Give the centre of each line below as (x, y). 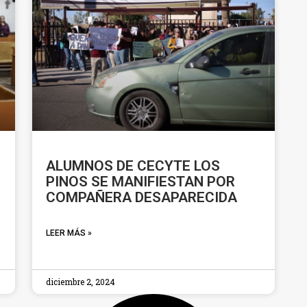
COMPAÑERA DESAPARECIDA (142, 197)
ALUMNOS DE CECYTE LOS (133, 165)
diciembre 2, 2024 (81, 281)
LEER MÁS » (69, 233)
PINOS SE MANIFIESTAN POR (141, 181)
